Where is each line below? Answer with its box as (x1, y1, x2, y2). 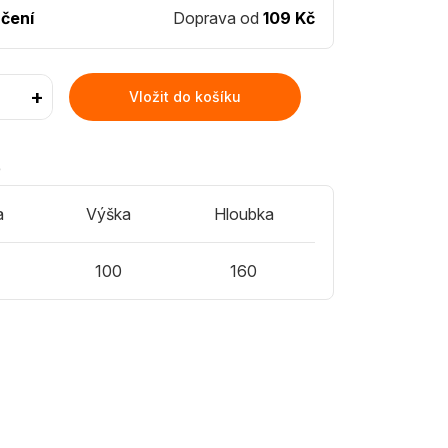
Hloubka (213, 204, 274, 224)
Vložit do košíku (129, 88, 241, 105)
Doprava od (173, 8, 263, 28)
